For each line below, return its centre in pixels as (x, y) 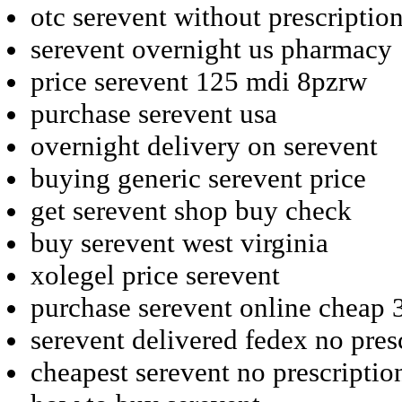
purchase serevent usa (154, 113)
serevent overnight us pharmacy (211, 48)
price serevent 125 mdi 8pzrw (199, 81)
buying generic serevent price (198, 178)
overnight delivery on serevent (204, 145)
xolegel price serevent (155, 275)
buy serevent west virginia (179, 242)
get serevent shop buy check (191, 210)
